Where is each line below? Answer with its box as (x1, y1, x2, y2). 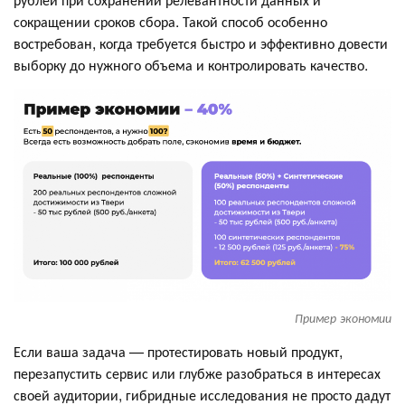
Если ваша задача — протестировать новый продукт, (14, 341, 343, 363)
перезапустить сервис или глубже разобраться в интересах (14, 363, 381, 384)
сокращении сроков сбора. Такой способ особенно (14, 10, 327, 32)
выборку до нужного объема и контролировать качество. (14, 53, 368, 75)
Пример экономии (295, 309, 391, 327)
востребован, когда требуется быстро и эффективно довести (14, 32, 388, 53)
